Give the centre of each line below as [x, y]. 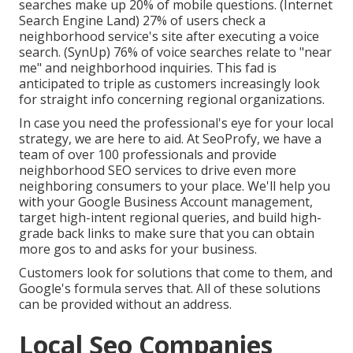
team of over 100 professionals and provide [148, 155]
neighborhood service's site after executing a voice [169, 37]
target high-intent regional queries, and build [154, 218]
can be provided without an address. [125, 305]
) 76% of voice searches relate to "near [219, 52]
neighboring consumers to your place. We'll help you [175, 186]
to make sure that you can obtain [215, 234]
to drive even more [239, 171]
